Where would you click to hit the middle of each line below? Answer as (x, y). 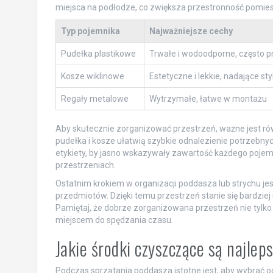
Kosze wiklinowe (92, 76)
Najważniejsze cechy (191, 31)
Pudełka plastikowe (98, 54)
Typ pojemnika (90, 31)
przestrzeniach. (85, 165)
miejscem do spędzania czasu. (114, 220)
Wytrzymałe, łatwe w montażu (208, 99)
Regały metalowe (94, 99)
